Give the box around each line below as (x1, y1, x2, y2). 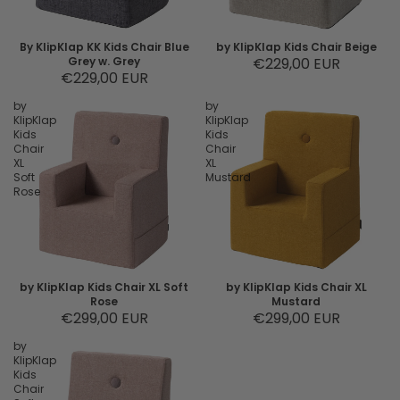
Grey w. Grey (68, 54, 140, 69)
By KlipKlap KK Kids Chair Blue (19, 39, 189, 54)
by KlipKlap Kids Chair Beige (215, 39, 377, 54)
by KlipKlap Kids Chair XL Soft (20, 279, 188, 295)
